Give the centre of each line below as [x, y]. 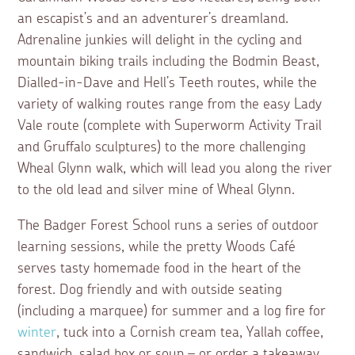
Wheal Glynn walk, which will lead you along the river [175, 169]
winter [37, 333]
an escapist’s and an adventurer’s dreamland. [153, 19]
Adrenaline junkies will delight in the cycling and [160, 41]
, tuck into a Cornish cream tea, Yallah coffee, [190, 333]
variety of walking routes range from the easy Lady [170, 105]
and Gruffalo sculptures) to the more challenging [162, 148]
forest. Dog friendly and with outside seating [150, 290]
